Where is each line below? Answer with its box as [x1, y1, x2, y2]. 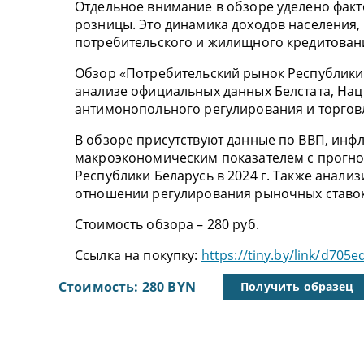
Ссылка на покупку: [75, 246, 201, 264]
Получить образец [240, 279, 354, 294]
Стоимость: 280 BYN [58, 278, 196, 296]
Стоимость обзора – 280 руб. [75, 215, 259, 233]
